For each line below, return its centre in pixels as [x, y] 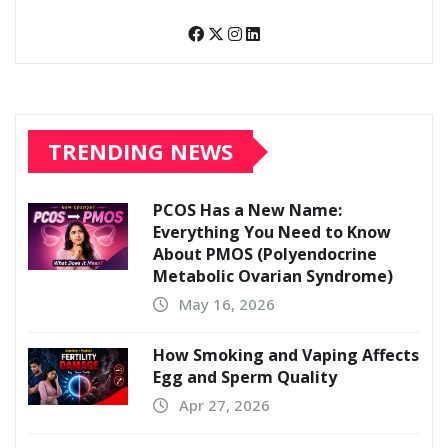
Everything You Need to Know [272, 232]
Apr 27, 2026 [224, 405]
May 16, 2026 [227, 304]
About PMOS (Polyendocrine [265, 254]
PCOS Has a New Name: [247, 210]
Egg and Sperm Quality [245, 377]
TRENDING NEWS [140, 151]
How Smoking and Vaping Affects [286, 355]
